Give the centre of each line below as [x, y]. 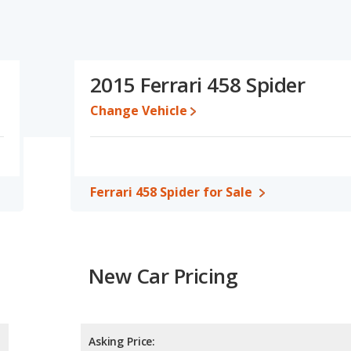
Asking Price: [122, 342]
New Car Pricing [163, 276]
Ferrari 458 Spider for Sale [171, 192]
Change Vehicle [139, 110]
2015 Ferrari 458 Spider [198, 85]
